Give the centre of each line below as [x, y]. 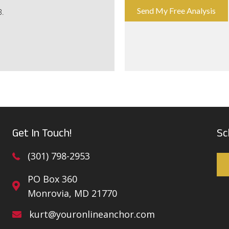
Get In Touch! [42, 134]
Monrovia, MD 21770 [72, 193]
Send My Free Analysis [176, 11]
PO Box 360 [52, 179]
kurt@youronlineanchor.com [92, 214]
